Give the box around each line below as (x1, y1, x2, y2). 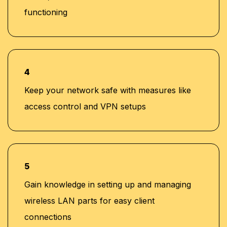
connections (24, 211, 71, 222)
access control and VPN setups (24, 101, 146, 111)
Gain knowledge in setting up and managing (24, 179, 191, 190)
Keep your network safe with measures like (24, 85, 191, 95)
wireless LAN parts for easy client (24, 195, 155, 206)
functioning (24, 7, 67, 17)
